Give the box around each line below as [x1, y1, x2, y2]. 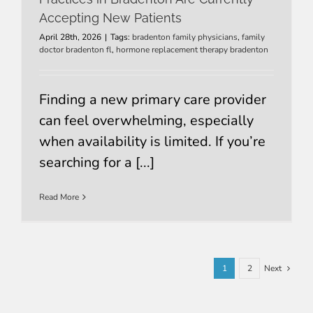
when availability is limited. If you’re [38, 131, 265, 151]
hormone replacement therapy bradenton [115, 43, 268, 55]
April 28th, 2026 [38, 31, 101, 43]
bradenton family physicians [131, 31, 238, 43]
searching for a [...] [38, 152, 154, 172]
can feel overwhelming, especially [38, 110, 254, 130]
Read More [38, 191, 79, 203]
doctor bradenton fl [38, 43, 112, 55]
